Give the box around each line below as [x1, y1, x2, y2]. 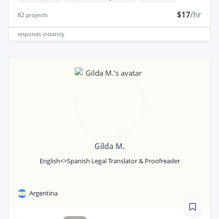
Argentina [29, 189, 58, 198]
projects [24, 11, 48, 20]
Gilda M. [94, 141, 125, 152]
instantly [43, 30, 65, 38]
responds [18, 30, 43, 38]
